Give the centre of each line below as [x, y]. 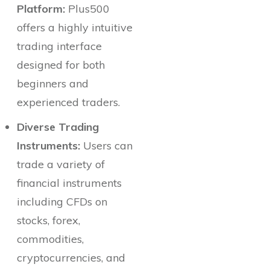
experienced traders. [68, 102]
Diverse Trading [58, 127]
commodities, [50, 239]
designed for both [61, 65]
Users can [106, 146]
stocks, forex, [49, 220]
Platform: [41, 9]
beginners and [53, 83]
